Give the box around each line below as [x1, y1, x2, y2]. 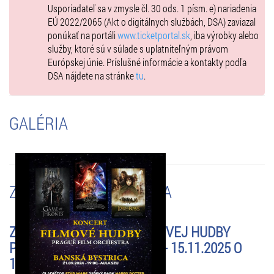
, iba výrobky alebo [190, 28, 259, 42]
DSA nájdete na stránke [48, 68, 136, 82]
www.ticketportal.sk [117, 28, 190, 42]
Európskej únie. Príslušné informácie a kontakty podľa [48, 55, 246, 68]
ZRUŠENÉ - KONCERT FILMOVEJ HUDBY [9, 221, 230, 242]
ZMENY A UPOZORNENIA [9, 180, 172, 203]
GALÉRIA [9, 111, 68, 135]
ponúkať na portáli [48, 28, 117, 42]
